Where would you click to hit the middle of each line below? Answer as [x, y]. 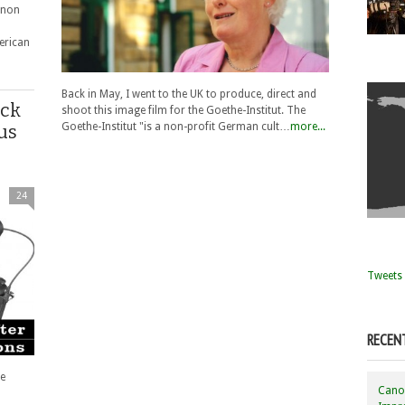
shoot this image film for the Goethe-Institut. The [184, 110]
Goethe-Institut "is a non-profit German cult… [176, 126]
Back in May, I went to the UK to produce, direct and [189, 94]
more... [308, 126]
